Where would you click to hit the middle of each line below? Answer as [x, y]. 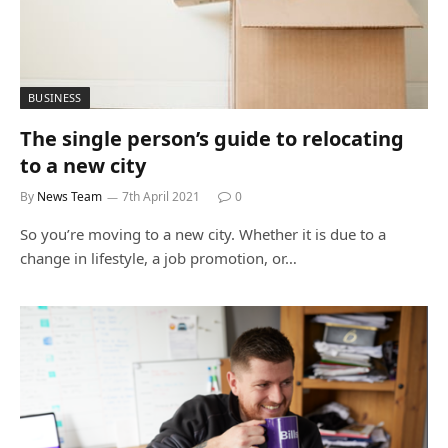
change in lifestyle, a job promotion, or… [158, 258]
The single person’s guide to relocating [212, 138]
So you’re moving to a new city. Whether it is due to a [203, 234]
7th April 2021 [161, 196]
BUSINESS [55, 97]
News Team [69, 196]
